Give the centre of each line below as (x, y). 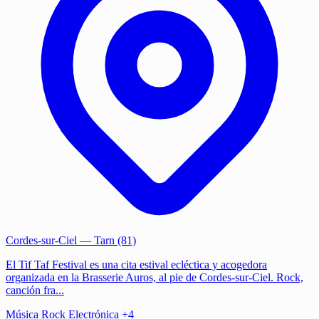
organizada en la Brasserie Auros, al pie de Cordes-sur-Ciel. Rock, (155, 277)
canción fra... (35, 290)
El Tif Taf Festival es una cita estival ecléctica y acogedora (136, 264)
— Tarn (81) (106, 240)
